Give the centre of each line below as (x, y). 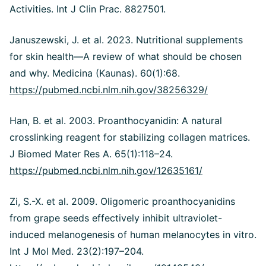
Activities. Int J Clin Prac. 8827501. (88, 9)
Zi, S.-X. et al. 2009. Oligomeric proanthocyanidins (122, 201)
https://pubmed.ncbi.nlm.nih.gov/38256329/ (109, 89)
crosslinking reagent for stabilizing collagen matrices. (130, 137)
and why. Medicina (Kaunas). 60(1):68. (95, 73)
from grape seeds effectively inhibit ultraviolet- (116, 218)
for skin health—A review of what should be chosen (126, 56)
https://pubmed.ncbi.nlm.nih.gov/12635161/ (106, 170)
